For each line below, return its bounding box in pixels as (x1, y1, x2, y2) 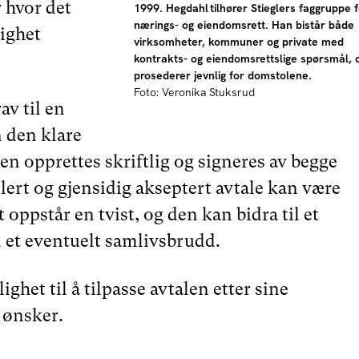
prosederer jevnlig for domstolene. (133, 67, 312, 83)
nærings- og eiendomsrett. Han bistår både (133, 17, 354, 32)
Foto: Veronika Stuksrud (133, 84, 255, 99)
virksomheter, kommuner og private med (133, 34, 344, 49)
